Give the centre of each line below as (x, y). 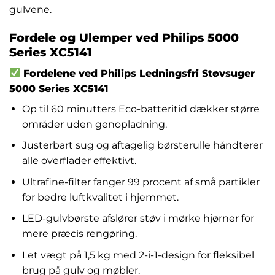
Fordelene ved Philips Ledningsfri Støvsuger (138, 73)
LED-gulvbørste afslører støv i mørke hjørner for (138, 219)
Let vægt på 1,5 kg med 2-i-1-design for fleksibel (138, 255)
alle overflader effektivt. (79, 161)
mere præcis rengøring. (79, 234)
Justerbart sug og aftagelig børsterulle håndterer (142, 145)
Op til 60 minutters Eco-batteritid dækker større (141, 109)
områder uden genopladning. (94, 124)
